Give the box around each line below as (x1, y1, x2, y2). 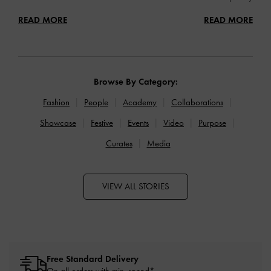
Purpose (198, 117, 226, 129)
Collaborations (171, 97, 223, 108)
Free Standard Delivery (47, 253, 139, 265)
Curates (105, 138, 132, 149)
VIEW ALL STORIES (102, 181, 169, 192)
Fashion (43, 97, 70, 108)
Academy (123, 97, 157, 108)
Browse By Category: (93, 76, 178, 88)
